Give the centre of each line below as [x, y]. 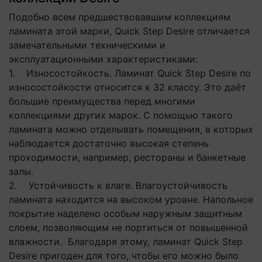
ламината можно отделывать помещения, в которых [131, 129]
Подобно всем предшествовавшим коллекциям [120, 17]
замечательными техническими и [87, 45]
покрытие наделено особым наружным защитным [125, 213]
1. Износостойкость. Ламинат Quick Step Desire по [130, 73]
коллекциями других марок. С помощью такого [121, 115]
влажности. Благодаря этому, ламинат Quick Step [126, 242]
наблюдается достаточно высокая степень [109, 143]
